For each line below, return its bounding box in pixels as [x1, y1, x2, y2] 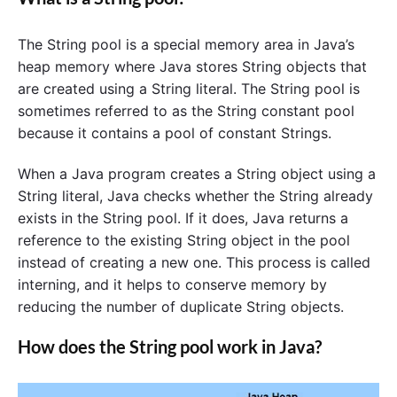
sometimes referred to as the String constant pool [18, 102, 354, 121]
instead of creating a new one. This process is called [18, 253, 370, 272]
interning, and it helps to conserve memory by [18, 276, 327, 294]
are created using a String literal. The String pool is [18, 80, 360, 98]
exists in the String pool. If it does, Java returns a [18, 209, 348, 228]
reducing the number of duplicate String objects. [18, 298, 344, 316]
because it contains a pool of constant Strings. [18, 124, 331, 143]
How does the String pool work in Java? [18, 335, 322, 357]
